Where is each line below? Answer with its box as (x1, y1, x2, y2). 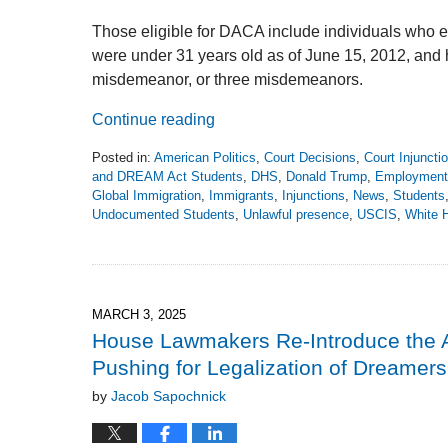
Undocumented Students (92, 207, 235, 223)
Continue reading (92, 111, 215, 129)
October (91, 244, 137, 260)
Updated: (91, 225, 143, 241)
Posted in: (92, 150, 151, 166)
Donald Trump (286, 169, 367, 185)
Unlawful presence (243, 207, 349, 223)
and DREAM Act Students (92, 169, 243, 185)
